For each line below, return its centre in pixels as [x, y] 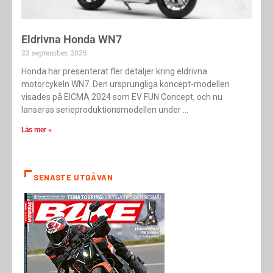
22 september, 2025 [54, 53]
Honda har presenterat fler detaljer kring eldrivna [114, 72]
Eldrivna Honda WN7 [72, 40]
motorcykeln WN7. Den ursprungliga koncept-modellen [126, 84]
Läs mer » [37, 130]
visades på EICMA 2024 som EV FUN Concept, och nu [122, 97]
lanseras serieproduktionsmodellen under [101, 110]
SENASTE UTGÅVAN [73, 178]
